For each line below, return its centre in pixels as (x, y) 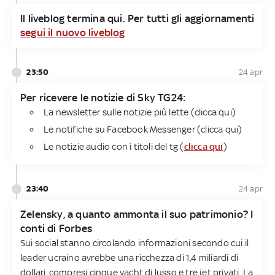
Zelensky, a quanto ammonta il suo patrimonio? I (137, 214)
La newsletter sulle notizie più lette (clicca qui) (140, 112)
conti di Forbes (56, 228)
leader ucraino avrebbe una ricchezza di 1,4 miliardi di (130, 257)
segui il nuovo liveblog (73, 32)
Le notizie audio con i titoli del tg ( (114, 146)
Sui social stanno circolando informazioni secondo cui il (135, 242)
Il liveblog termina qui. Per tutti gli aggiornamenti (137, 18)
